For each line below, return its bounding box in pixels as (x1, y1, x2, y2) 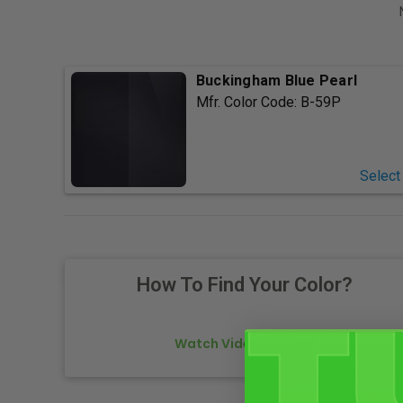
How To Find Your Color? (137, 273, 353, 297)
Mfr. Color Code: (195, 94, 300, 112)
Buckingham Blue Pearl (195, 72, 358, 90)
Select (359, 167, 400, 185)
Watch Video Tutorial (174, 335, 316, 354)
